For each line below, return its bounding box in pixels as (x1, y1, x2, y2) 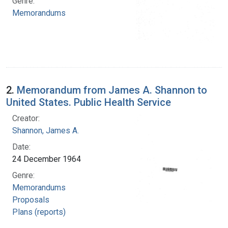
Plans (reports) (12, 207, 66, 217)
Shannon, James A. (12, 125, 79, 135)
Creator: (12, 113, 40, 123)
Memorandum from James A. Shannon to (17, 83, 207, 96)
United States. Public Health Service (6, 96, 171, 108)
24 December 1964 (12, 154, 81, 164)
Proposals (12, 194, 49, 205)
